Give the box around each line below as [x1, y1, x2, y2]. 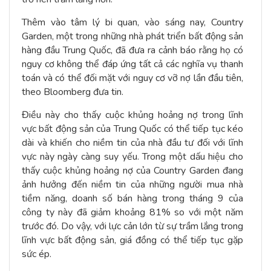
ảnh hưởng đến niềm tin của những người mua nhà [22, 177, 243, 191]
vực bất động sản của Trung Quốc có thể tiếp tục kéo [22, 122, 243, 135]
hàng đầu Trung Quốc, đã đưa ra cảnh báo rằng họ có [22, 43, 243, 57]
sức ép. [22, 247, 51, 261]
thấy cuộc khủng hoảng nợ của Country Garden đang [22, 163, 243, 177]
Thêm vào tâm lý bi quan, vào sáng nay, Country [22, 15, 243, 29]
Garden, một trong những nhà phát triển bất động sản [22, 29, 243, 43]
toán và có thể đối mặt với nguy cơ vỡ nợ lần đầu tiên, [22, 71, 243, 85]
